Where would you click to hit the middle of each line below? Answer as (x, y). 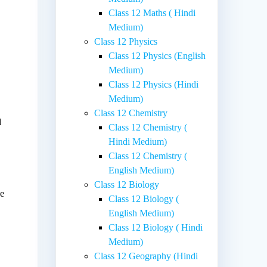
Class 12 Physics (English (157, 55)
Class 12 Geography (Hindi (146, 256)
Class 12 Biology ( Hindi (156, 227)
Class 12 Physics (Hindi (154, 84)
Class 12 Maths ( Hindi (152, 13)
